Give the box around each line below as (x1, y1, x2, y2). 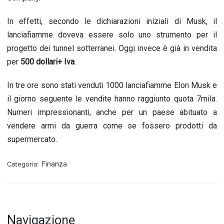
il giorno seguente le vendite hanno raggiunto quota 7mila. (7, 94, 217, 103)
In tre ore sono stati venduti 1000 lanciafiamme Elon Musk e (7, 80, 217, 90)
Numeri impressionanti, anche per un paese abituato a (7, 107, 217, 117)
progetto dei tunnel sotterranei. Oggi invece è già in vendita (7, 43, 217, 53)
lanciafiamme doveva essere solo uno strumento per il (7, 30, 217, 39)
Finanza (42, 160, 67, 168)
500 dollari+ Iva (20, 57, 74, 66)
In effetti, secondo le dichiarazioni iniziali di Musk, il (7, 16, 217, 26)
